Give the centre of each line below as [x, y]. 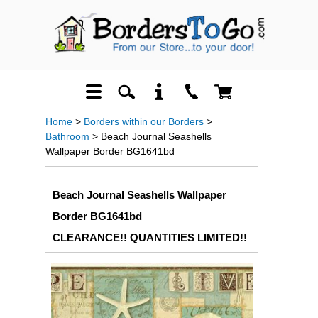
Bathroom [67, 136]
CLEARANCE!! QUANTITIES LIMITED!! [150, 237]
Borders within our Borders [144, 121]
